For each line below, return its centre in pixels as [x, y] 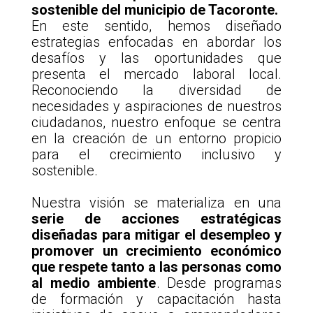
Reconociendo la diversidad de [156, 90]
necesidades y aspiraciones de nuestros [156, 107]
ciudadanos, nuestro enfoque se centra [156, 123]
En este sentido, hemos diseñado [156, 26]
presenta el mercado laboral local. [156, 74]
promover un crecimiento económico [156, 251]
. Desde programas [219, 283]
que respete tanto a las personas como [156, 267]
